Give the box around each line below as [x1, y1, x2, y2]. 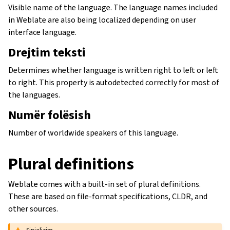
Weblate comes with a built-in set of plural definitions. [8, 178, 201, 189]
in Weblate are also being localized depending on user [8, 14, 196, 25]
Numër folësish [8, 106, 91, 123]
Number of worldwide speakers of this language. [8, 127, 178, 138]
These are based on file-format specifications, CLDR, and [8, 190, 207, 202]
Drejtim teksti [8, 44, 86, 61]
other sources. [8, 203, 58, 214]
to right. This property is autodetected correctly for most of [8, 76, 219, 88]
